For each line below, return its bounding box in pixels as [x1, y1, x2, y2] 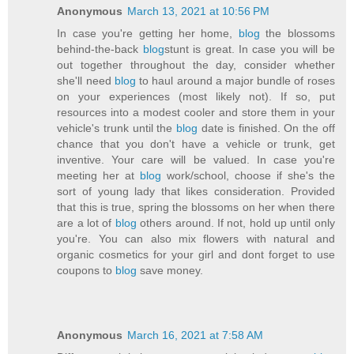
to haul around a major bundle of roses [135, 74, 335, 88]
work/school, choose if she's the [161, 169, 335, 183]
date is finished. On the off [197, 122, 335, 135]
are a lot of [57, 217, 115, 230]
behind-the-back [57, 43, 143, 56]
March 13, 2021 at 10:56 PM [127, 5, 270, 18]
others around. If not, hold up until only [136, 217, 335, 230]
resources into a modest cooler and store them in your [57, 106, 335, 119]
